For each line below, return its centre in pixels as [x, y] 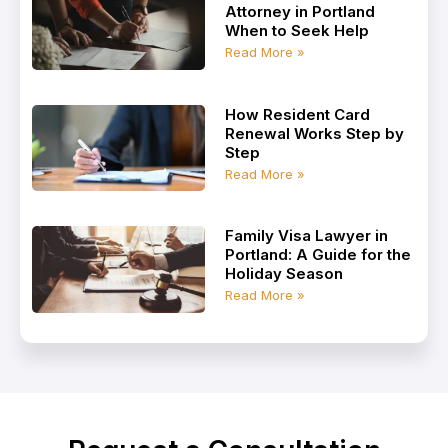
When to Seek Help [296, 31]
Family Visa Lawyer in [306, 236]
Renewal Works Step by [314, 133]
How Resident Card [297, 114]
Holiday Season [283, 274]
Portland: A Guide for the [317, 255]
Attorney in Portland [299, 12]
